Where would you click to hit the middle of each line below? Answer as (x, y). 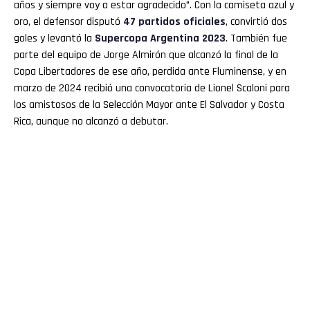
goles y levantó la (54, 38)
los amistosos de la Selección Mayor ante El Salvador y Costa (149, 104)
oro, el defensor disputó (69, 21)
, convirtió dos (256, 21)
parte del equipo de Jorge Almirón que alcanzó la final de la (146, 55)
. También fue (256, 38)
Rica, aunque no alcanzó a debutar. (91, 121)
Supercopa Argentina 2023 (160, 38)
